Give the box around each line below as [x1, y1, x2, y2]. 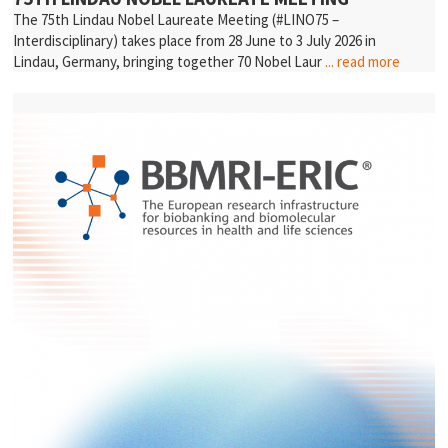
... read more [325, 51, 401, 71]
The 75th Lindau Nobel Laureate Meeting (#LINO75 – [13, 9, 340, 29]
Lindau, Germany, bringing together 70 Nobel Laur [13, 51, 326, 71]
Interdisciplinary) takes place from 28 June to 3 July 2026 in [13, 30, 377, 50]
